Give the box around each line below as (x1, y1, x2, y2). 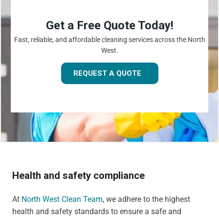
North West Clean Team (22, 194, 103, 204)
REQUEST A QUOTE (73, 69, 141, 78)
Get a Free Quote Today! (45, 19, 174, 33)
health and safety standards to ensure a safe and (12, 206, 181, 216)
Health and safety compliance (12, 169, 145, 181)
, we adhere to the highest (103, 194, 190, 204)
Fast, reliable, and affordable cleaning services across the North (14, 36, 205, 44)
